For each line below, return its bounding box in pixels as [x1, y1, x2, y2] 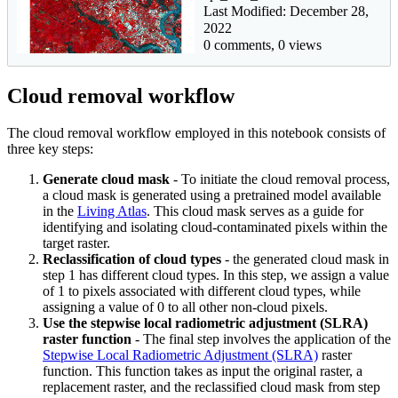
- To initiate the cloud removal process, [170, 171, 390, 187]
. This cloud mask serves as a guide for [147, 203, 363, 219]
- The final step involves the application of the [131, 331, 391, 347]
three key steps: [7, 141, 93, 157]
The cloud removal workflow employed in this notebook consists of [7, 125, 386, 141]
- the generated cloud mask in [221, 251, 389, 267]
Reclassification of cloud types [43, 251, 221, 267]
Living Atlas [77, 203, 147, 219]
